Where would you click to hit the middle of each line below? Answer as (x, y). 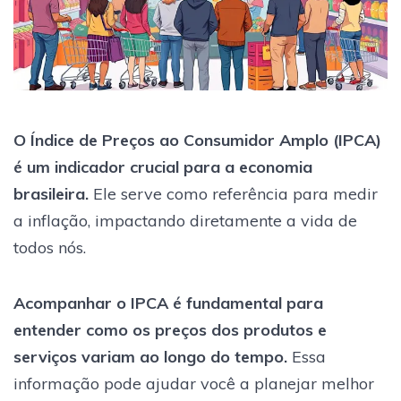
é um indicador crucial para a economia (163, 166)
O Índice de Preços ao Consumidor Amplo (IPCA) (197, 140)
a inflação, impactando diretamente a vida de (185, 220)
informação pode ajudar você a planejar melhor (194, 383)
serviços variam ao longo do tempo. (150, 356)
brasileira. (51, 193)
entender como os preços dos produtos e (170, 329)
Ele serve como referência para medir (233, 193)
